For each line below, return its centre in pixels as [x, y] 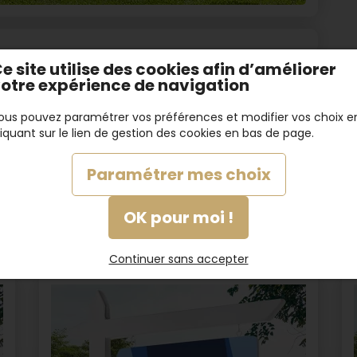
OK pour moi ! [178, 218]
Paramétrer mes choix [178, 175]
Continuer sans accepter [178, 259]
